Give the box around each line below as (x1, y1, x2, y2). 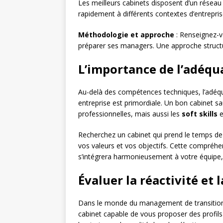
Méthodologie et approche (78, 30, 174, 40)
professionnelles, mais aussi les (78, 109, 182, 119)
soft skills (182, 109, 218, 119)
